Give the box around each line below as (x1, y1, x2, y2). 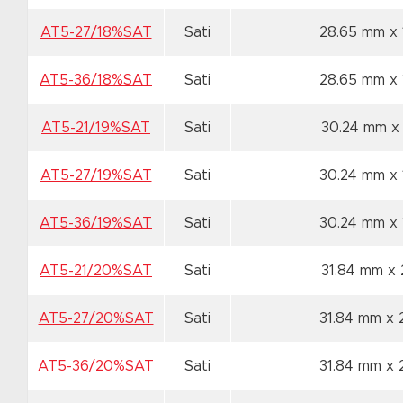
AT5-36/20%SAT (38, 359, 154, 373)
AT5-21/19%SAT (41, 121, 150, 135)
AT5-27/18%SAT (40, 25, 152, 40)
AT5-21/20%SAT (40, 264, 152, 278)
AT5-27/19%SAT (40, 168, 152, 183)
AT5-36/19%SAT (40, 216, 152, 230)
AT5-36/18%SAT (40, 73, 152, 87)
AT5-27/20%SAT (38, 311, 154, 326)
